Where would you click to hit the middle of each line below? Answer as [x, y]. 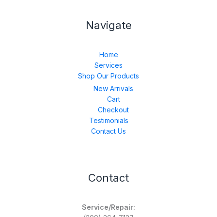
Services [108, 65]
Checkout [113, 109]
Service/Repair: [108, 207]
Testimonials [108, 120]
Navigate [108, 25]
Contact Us [108, 131]
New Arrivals [113, 88]
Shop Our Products [108, 76]
